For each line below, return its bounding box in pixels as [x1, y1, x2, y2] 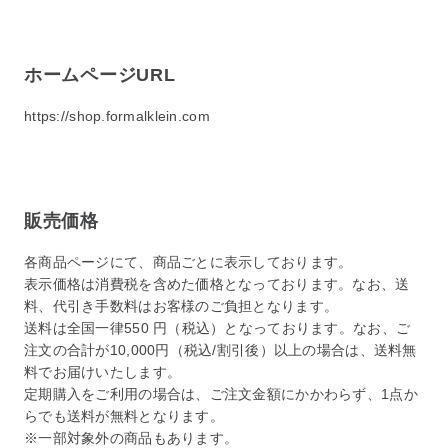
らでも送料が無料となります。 [24, 408, 224, 425]
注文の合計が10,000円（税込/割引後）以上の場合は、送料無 [24, 342, 417, 359]
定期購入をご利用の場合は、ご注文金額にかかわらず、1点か [24, 386, 418, 403]
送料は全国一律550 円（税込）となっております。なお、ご [24, 320, 411, 337]
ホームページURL [24, 65, 176, 86]
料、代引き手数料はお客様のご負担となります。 [24, 298, 339, 315]
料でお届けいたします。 [24, 364, 182, 381]
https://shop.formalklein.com [24, 108, 210, 125]
